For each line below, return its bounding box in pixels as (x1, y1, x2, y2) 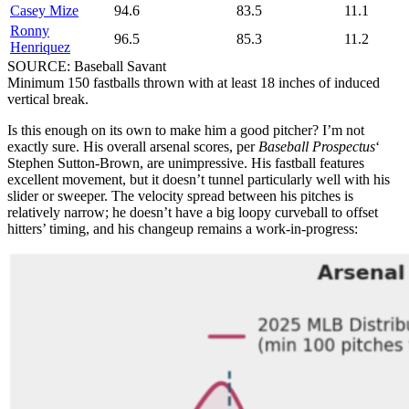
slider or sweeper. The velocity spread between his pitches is (7, 187, 353, 204)
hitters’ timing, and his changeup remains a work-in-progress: (7, 220, 358, 236)
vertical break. (7, 90, 89, 107)
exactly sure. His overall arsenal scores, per (7, 138, 258, 154)
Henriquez (10, 38, 70, 55)
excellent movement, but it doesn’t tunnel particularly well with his (7, 171, 390, 187)
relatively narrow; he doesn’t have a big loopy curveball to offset (7, 204, 378, 220)
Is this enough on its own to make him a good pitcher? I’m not (7, 121, 364, 138)
